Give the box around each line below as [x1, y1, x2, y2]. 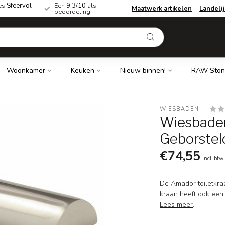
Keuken [70, 66, 94, 75]
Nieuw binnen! [120, 66, 166, 75]
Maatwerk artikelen [132, 4, 192, 13]
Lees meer [160, 200, 193, 209]
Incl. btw [202, 155, 224, 162]
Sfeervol [7, 1, 32, 10]
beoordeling [54, 7, 90, 16]
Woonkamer [6, 66, 45, 75]
